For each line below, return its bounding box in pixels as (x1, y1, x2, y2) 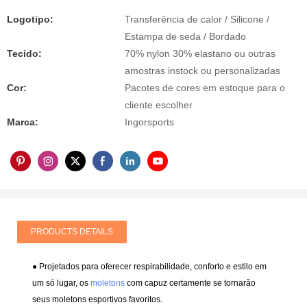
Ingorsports (125, 116, 174, 128)
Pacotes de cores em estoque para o (125, 82, 285, 94)
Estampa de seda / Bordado (125, 31, 246, 42)
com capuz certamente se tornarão (125, 278, 256, 288)
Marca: (7, 116, 38, 128)
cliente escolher (125, 99, 193, 111)
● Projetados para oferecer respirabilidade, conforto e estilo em (32, 262, 267, 272)
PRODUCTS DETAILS (31, 226, 113, 236)
